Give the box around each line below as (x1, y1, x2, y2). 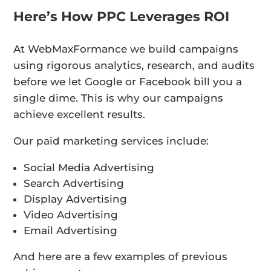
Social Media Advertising (24, 162, 155, 174)
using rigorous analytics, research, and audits (13, 59, 255, 72)
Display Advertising (24, 193, 128, 206)
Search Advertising (24, 177, 125, 190)
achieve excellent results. (13, 108, 146, 121)
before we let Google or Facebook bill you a (13, 76, 243, 88)
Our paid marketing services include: (13, 135, 209, 148)
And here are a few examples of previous (13, 250, 228, 263)
